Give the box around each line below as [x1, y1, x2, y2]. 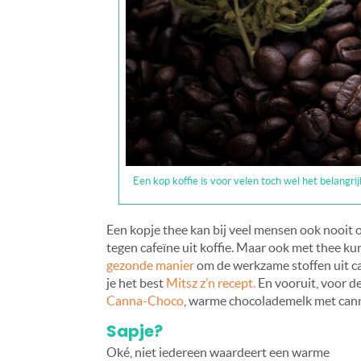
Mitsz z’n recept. [166, 275, 255, 290]
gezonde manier [106, 257, 194, 272]
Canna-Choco [106, 293, 184, 308]
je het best [106, 275, 166, 290]
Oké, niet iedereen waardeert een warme [106, 344, 330, 359]
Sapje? [106, 319, 163, 342]
